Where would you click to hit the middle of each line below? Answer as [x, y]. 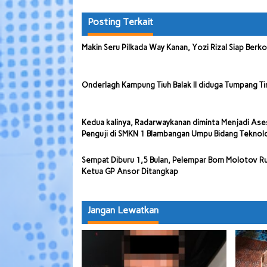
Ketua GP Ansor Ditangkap [130, 172]
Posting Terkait [120, 22]
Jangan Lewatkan [123, 210]
